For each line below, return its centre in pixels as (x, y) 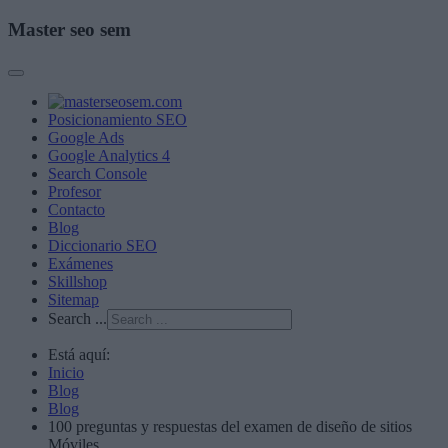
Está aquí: (79, 355)
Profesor (74, 192)
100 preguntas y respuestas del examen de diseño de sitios (230, 427)
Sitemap (73, 300)
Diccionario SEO (102, 246)
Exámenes (80, 264)
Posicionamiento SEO (117, 120)
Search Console (97, 174)
